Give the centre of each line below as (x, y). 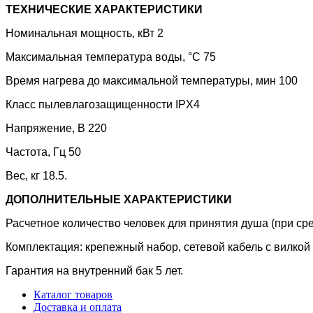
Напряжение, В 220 (56, 129)
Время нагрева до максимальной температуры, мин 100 (152, 81)
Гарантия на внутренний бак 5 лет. (94, 271)
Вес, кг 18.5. (36, 176)
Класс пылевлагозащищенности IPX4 (103, 105)
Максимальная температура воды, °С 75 (111, 57)
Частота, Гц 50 (43, 152)
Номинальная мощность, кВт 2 (85, 34)
